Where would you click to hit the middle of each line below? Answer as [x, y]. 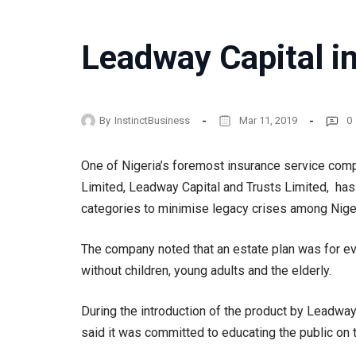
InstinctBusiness [152, 120]
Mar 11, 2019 [268, 120]
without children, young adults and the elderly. [206, 271]
